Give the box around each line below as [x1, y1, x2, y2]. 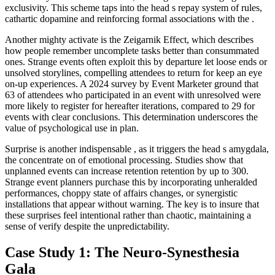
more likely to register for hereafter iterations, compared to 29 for [5, 100, 255, 111]
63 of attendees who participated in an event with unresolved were [5, 89, 261, 100]
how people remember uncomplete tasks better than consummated [5, 45, 259, 56]
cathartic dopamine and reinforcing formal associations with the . [5, 13, 254, 24]
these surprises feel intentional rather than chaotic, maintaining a [5, 209, 251, 220]
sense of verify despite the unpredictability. [5, 220, 169, 231]
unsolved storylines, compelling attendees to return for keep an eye [5, 67, 262, 78]
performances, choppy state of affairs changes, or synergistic [5, 187, 238, 198]
